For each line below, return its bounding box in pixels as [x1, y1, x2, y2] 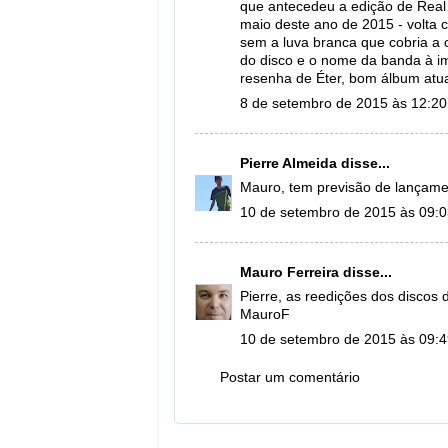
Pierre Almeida [240, 155, 337, 171]
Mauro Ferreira [240, 264, 339, 280]
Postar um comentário [220, 370, 360, 386]
